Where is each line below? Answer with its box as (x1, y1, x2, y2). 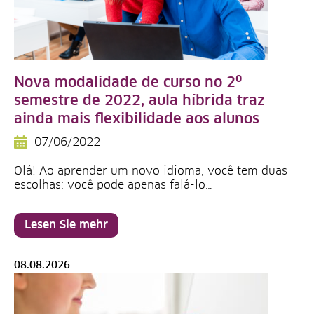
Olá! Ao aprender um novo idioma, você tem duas (14, 165, 287, 177)
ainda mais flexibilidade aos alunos (14, 112, 259, 126)
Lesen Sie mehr (25, 219, 108, 231)
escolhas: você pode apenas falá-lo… (14, 179, 212, 191)
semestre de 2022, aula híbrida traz (14, 94, 265, 108)
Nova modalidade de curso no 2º (14, 76, 242, 90)
